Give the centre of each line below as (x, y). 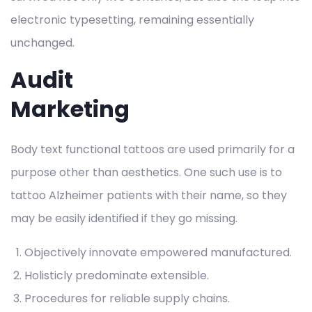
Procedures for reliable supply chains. (127, 299)
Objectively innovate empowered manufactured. (158, 253)
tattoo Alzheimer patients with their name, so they (149, 196)
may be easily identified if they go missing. (124, 219)
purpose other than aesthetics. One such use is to (146, 173)
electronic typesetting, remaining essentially (132, 20)
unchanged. (42, 43)
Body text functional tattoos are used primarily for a (153, 150)
